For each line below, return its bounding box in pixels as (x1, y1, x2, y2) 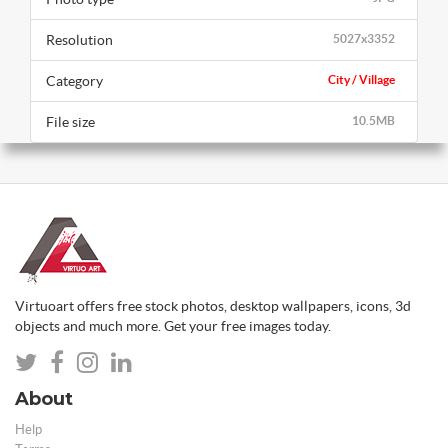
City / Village (328, 73, 395, 87)
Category (46, 73, 103, 90)
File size (46, 114, 95, 131)
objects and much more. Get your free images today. (15, 318, 331, 335)
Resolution (46, 32, 113, 49)
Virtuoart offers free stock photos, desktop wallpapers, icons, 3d (15, 298, 411, 315)
